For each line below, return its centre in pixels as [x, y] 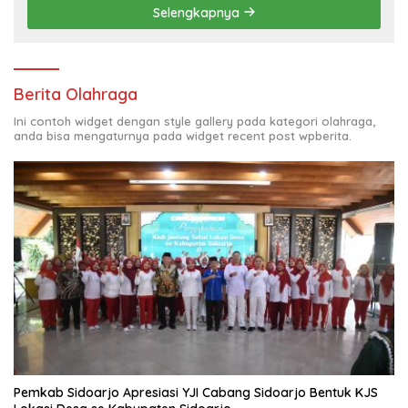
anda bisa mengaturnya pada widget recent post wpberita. [183, 135]
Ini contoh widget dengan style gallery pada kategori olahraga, [194, 121]
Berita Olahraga [76, 94]
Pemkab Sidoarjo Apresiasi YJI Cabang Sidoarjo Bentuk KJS [196, 392]
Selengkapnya [198, 12]
